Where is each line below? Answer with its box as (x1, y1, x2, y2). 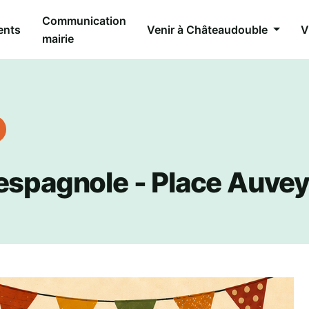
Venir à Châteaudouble (147, 22, 271, 37)
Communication (41, 13, 126, 28)
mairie (41, 31, 74, 46)
